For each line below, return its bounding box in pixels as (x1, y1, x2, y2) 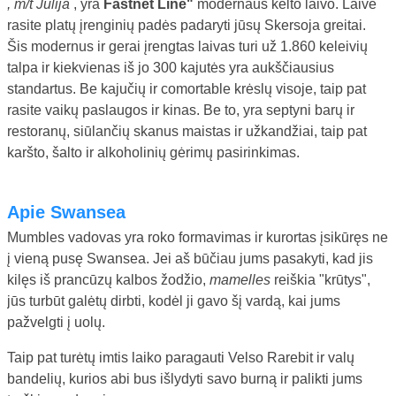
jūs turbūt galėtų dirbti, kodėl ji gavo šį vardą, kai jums (7, 293, 340, 308)
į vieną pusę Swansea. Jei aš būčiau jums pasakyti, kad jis (7, 250, 373, 266)
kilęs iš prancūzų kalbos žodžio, (7, 271, 209, 287)
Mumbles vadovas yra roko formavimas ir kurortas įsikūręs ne (7, 229, 388, 245)
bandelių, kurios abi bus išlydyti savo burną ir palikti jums (7, 370, 362, 386)
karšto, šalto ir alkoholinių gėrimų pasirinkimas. (7, 144, 300, 160)
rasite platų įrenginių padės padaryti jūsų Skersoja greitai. (7, 17, 366, 33)
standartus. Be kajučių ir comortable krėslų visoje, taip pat (7, 80, 366, 96)
